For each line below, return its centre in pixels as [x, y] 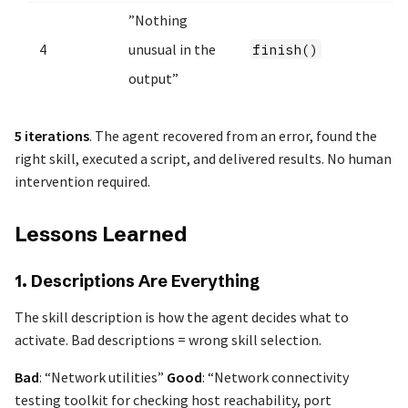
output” [154, 79]
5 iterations [52, 136]
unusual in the [173, 50]
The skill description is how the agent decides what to [182, 316]
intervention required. [82, 182]
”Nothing [158, 20]
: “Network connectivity [275, 377]
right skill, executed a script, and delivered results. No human [203, 159]
